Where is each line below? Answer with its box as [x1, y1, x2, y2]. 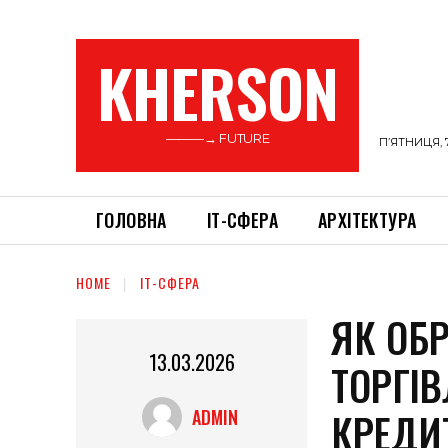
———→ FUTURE [165, 130, 270, 146]
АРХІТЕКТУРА [318, 207, 417, 233]
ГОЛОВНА [96, 207, 167, 233]
